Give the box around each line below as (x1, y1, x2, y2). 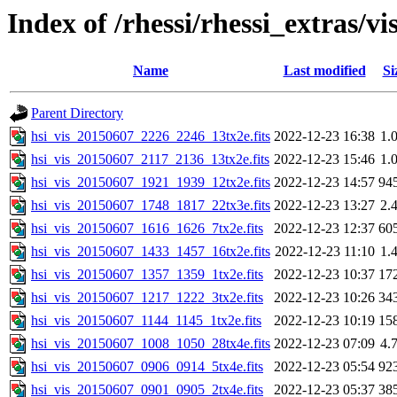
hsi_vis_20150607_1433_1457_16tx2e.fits (31, 244, 270, 260)
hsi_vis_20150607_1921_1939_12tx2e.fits (31, 175, 270, 191)
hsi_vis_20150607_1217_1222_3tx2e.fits (31, 290, 263, 306)
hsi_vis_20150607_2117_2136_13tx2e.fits (31, 152, 269, 167)
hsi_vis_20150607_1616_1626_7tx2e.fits (31, 221, 263, 237)
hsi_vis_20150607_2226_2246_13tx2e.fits (31, 128, 270, 144)
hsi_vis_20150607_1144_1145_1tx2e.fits (31, 313, 261, 329)
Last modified (283, 63, 366, 79)
